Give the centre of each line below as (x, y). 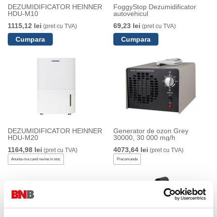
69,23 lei (127, 26)
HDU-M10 (23, 14)
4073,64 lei (131, 150)
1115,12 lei (24, 26)
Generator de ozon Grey (151, 131)
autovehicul (131, 14)
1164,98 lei (25, 150)
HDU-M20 (23, 138)
